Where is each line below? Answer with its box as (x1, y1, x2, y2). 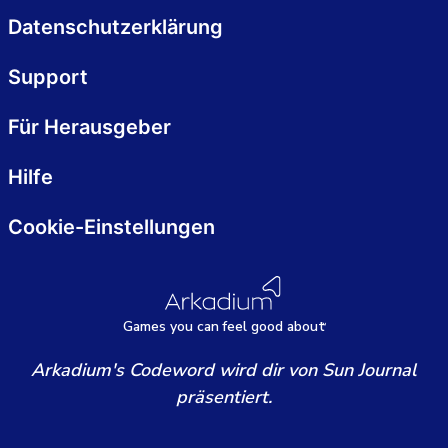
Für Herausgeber (8, 115, 171, 139)
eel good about (226, 317, 325, 337)
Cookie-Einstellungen (8, 215, 215, 239)
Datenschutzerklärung (8, 15, 223, 39)
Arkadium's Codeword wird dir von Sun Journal (31, 358, 417, 382)
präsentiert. (176, 385, 272, 409)
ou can (176, 317, 219, 337)
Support (8, 65, 88, 89)
